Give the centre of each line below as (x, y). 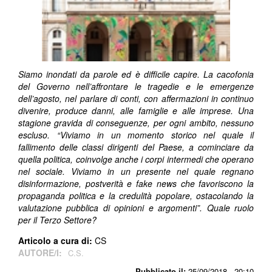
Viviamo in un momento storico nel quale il (157, 135)
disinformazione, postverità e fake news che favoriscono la (136, 184)
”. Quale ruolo (226, 208)
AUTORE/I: (41, 253)
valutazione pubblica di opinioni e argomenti (108, 208)
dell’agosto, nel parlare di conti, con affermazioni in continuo (136, 99)
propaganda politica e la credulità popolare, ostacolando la (136, 196)
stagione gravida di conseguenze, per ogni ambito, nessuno (136, 123)
